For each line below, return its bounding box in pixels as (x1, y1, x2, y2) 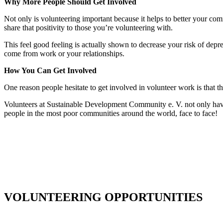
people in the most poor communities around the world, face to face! (4, 109, 218, 118)
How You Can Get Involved (4, 66, 97, 75)
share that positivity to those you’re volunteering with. (4, 23, 173, 32)
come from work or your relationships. (4, 49, 124, 58)
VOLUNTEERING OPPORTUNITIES (4, 191, 203, 204)
